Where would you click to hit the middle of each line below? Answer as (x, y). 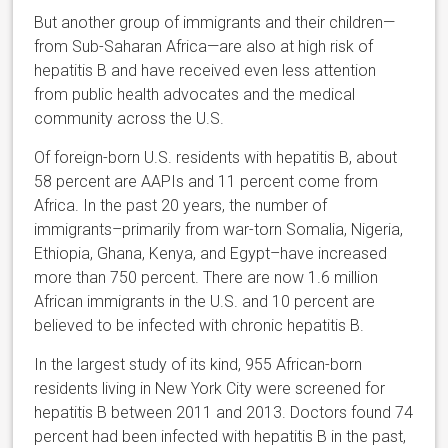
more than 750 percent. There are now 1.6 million (206, 277)
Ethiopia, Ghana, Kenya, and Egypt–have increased (211, 253)
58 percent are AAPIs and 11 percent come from (206, 181)
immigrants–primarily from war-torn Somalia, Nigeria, (219, 229)
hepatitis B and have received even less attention (205, 70)
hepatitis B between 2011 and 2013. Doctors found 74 (224, 412)
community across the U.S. (129, 118)
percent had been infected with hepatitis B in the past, (220, 436)
